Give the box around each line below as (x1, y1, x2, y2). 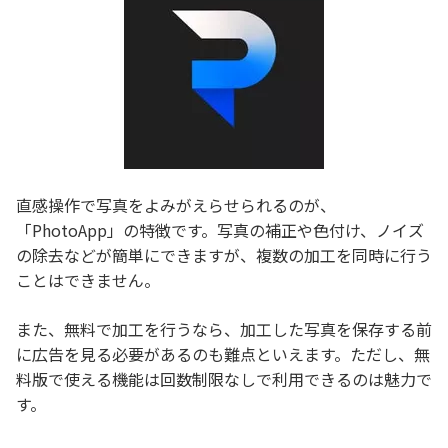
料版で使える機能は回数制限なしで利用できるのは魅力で (16, 366, 432, 391)
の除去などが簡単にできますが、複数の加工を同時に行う (16, 242, 432, 267)
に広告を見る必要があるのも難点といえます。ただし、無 (16, 341, 430, 366)
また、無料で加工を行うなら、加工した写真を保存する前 (16, 316, 432, 341)
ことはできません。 (16, 267, 160, 292)
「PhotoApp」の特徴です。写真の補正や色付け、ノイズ (16, 217, 424, 242)
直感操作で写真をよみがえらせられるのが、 (16, 192, 336, 217)
